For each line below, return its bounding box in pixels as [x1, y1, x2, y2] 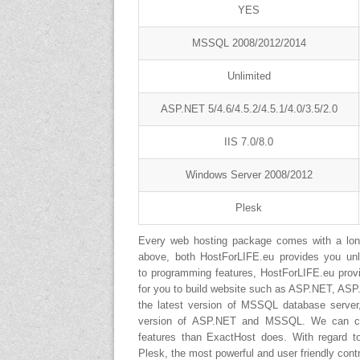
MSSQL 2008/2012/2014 [191, 37, 306, 49]
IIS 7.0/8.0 [224, 136, 273, 148]
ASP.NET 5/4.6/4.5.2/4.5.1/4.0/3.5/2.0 [160, 103, 337, 115]
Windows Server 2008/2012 [185, 169, 313, 181]
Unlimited [227, 70, 271, 82]
